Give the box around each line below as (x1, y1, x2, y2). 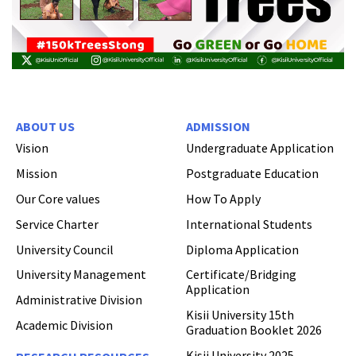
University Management (16, 266, 146, 283)
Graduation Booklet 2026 (186, 322, 322, 339)
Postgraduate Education (186, 165, 319, 182)
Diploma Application (186, 241, 299, 257)
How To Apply (186, 190, 261, 207)
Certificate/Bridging (186, 266, 296, 283)
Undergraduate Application (186, 140, 334, 157)
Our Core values (16, 190, 100, 207)
